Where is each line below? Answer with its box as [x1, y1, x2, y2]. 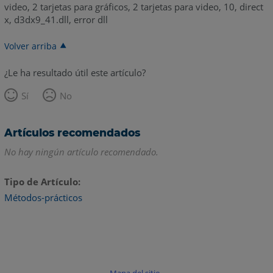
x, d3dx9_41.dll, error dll [4, 13, 108, 26]
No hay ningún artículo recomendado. [4, 146, 158, 158]
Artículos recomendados [4, 126, 140, 140]
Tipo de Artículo [4, 175, 78, 188]
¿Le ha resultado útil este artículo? [4, 66, 146, 79]
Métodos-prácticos [4, 191, 82, 204]
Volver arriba [4, 40, 57, 52]
